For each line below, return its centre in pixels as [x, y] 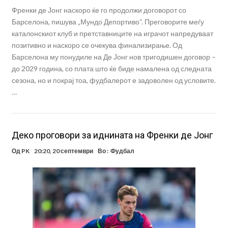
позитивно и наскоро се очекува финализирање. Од [97, 45]
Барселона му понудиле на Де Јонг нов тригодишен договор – [113, 57]
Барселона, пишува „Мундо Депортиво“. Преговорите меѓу [108, 22]
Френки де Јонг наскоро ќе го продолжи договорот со [99, 10]
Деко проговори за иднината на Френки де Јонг [112, 135]
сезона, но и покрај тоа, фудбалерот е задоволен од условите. [113, 80]
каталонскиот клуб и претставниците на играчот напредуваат [112, 34]
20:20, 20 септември [63, 151]
